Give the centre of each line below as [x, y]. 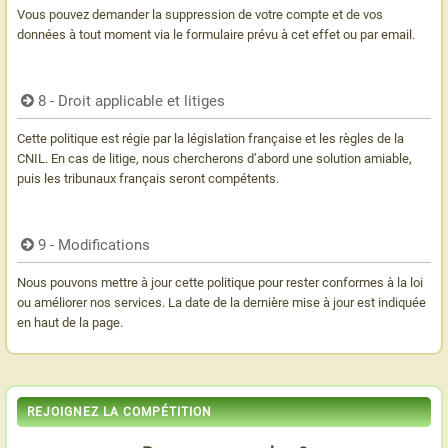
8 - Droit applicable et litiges [132, 101]
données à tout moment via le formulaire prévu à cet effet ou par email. [216, 34]
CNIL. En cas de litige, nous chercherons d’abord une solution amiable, [214, 158]
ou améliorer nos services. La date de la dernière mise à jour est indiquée [221, 302]
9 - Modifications [94, 245]
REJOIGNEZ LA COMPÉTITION [119, 412]
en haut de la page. [70, 322]
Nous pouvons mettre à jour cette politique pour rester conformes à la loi [220, 282]
